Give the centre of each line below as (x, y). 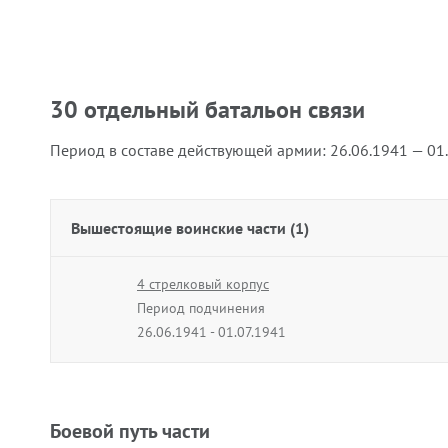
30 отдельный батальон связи (207, 109)
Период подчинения (201, 308)
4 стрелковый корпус (203, 284)
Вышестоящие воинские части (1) (190, 228)
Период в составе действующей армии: (190, 150)
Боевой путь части (130, 431)
